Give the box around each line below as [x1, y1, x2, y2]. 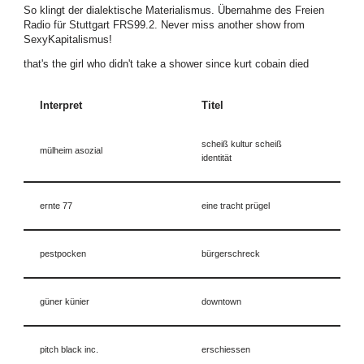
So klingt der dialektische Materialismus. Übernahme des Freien [24, 4, 324, 16]
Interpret [40, 99, 82, 111]
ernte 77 [40, 200, 72, 210]
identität [201, 152, 232, 162]
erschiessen [201, 344, 250, 354]
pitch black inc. [40, 344, 98, 354]
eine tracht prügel [201, 200, 270, 210]
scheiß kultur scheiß [201, 138, 282, 149]
